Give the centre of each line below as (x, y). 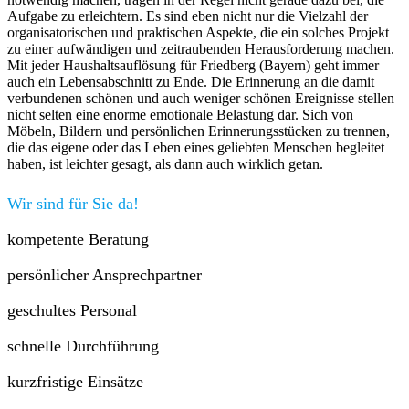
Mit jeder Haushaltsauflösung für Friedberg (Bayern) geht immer (193, 66)
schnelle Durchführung (83, 346)
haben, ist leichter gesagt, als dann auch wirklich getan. (165, 164)
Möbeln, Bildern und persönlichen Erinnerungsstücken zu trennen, (199, 131)
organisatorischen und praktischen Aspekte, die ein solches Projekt (198, 33)
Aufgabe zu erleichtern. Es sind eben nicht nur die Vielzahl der (188, 16)
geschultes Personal (72, 311)
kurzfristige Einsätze (75, 382)
